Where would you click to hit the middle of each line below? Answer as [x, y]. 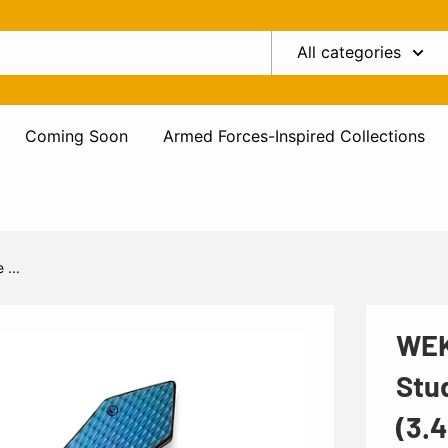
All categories [349, 51]
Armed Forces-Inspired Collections [294, 136]
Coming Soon [76, 136]
